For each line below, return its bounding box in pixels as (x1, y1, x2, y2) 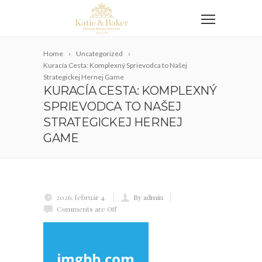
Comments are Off (57, 204, 117, 213)
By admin (133, 192, 163, 202)
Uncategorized (76, 49, 123, 58)
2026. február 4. (56, 192, 106, 202)
